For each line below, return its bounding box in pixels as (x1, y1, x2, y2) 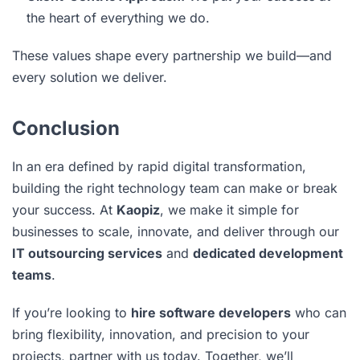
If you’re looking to (12, 304, 131, 321)
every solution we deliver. (12, 68, 167, 85)
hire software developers (131, 304, 291, 321)
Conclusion (12, 116, 120, 140)
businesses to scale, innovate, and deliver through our (12, 223, 339, 239)
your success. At (12, 201, 117, 218)
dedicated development (193, 244, 343, 261)
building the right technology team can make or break (12, 179, 337, 196)
